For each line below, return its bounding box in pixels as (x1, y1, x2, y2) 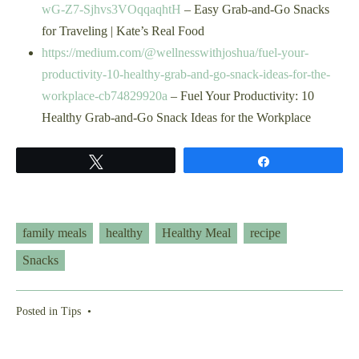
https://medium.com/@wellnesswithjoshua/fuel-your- (42, 46, 309, 60)
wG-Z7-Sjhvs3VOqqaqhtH (42, 2, 181, 17)
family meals (22, 226, 87, 240)
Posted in (16, 305, 61, 317)
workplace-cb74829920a (42, 89, 167, 103)
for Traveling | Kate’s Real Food (42, 24, 204, 38)
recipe (250, 226, 280, 240)
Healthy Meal (162, 226, 231, 240)
